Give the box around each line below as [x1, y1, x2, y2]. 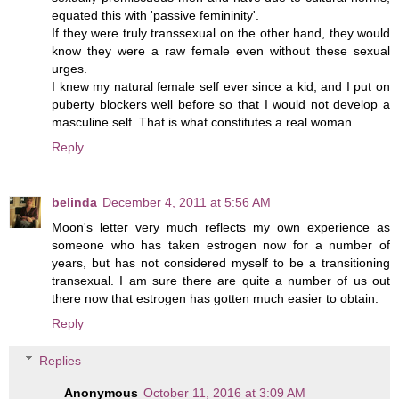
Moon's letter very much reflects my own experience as [52, 220, 390, 235]
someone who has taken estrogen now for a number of [52, 238, 390, 253]
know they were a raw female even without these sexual [52, 44, 390, 59]
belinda [52, 195, 97, 210]
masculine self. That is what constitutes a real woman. [52, 115, 355, 130]
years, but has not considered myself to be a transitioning [52, 256, 390, 271]
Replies [39, 353, 82, 368]
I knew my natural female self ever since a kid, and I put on [52, 79, 390, 94]
